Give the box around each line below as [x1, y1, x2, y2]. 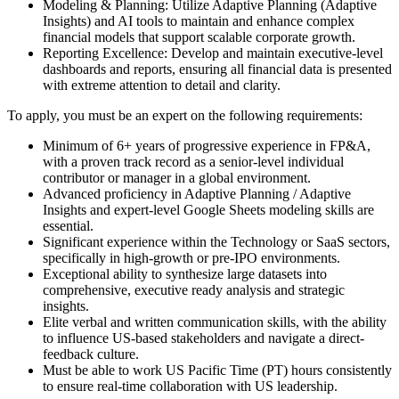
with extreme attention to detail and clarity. [43, 77, 281, 93]
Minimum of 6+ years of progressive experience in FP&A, [43, 137, 370, 153]
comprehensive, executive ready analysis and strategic [43, 281, 345, 297]
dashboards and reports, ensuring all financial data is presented [43, 61, 392, 77]
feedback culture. [43, 346, 142, 362]
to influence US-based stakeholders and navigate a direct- [43, 330, 364, 346]
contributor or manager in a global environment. [43, 169, 314, 185]
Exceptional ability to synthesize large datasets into [43, 265, 327, 281]
